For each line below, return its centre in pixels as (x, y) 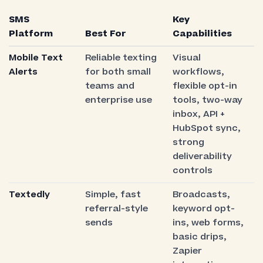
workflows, (198, 72)
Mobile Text (36, 58)
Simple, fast (113, 195)
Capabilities (202, 34)
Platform (31, 34)
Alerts (23, 72)
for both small (118, 72)
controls (192, 171)
